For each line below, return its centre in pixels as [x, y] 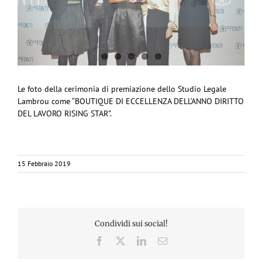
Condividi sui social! [131, 224]
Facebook [122, 240]
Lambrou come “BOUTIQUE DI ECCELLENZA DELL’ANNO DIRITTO [131, 101]
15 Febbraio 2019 [44, 163]
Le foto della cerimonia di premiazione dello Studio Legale [122, 89]
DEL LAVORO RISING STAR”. [65, 113]
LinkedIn [163, 240]
